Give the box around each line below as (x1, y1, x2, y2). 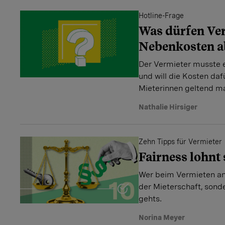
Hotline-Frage (139, 12, 184, 20)
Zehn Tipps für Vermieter (139, 138, 222, 146)
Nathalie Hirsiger (139, 103, 197, 111)
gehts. (139, 194, 162, 203)
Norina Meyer (139, 213, 185, 221)
